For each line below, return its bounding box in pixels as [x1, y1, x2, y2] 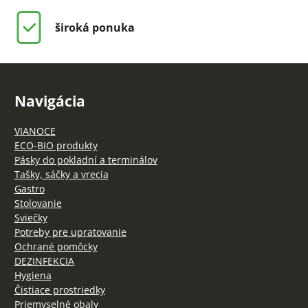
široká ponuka [54, 20, 135, 35]
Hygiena [14, 269, 52, 282]
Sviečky [14, 211, 47, 224]
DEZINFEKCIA [14, 254, 74, 267]
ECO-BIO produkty [14, 139, 98, 152]
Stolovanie [14, 197, 62, 210]
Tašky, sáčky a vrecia [14, 168, 109, 181]
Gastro [14, 182, 45, 195]
